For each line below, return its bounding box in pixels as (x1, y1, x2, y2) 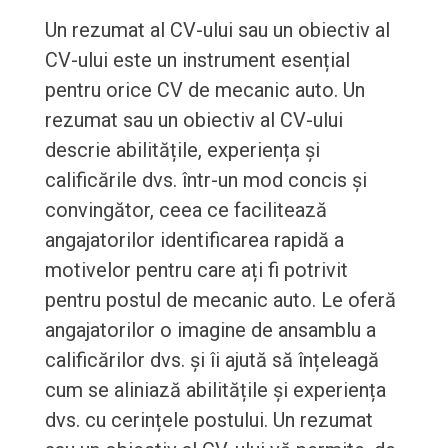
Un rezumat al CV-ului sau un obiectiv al (44, 18, 390, 43)
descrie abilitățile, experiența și (44, 138, 320, 163)
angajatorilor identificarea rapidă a (44, 228, 344, 253)
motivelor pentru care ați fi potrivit (44, 258, 348, 283)
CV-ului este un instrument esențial (44, 48, 350, 73)
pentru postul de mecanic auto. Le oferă (44, 288, 396, 313)
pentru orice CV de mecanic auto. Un (44, 78, 365, 103)
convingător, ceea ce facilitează (44, 198, 327, 223)
